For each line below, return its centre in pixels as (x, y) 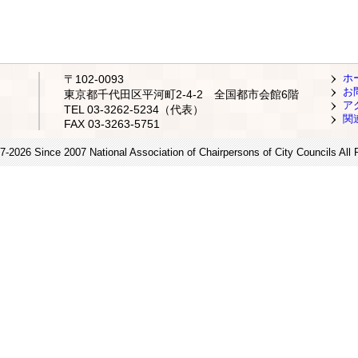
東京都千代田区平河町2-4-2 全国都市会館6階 (181, 94)
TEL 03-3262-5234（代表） (134, 109)
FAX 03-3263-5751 (112, 124)
